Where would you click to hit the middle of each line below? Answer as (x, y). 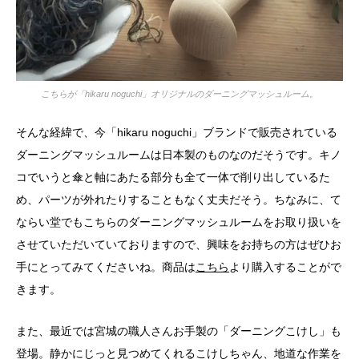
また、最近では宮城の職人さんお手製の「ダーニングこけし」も (179, 331)
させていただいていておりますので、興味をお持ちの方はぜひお (179, 244)
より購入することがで (285, 266)
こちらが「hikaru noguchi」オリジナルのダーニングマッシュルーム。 (179, 93)
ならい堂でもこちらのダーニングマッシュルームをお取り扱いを (179, 222)
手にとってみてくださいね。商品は (106, 266)
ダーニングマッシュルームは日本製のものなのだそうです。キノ (179, 154)
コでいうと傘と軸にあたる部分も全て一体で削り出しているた (173, 177)
